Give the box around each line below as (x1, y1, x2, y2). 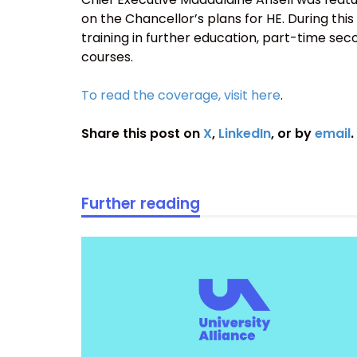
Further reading (81, 193, 200, 215)
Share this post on (81, 124, 203, 143)
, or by (271, 124, 315, 143)
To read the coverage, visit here (81, 86, 280, 105)
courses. (81, 48, 133, 67)
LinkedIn (218, 124, 271, 143)
